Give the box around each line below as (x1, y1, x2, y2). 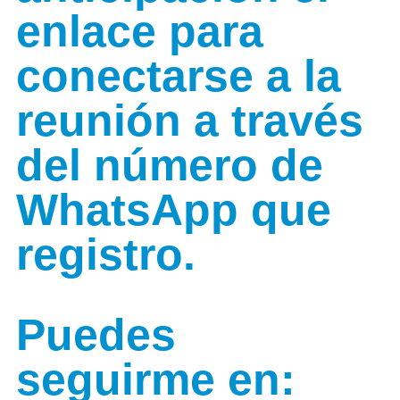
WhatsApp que (16, 185, 331, 235)
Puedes (16, 310, 176, 360)
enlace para (16, 6, 263, 56)
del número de (16, 140, 323, 190)
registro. (16, 229, 196, 279)
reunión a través (16, 96, 363, 146)
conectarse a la (16, 51, 341, 101)
